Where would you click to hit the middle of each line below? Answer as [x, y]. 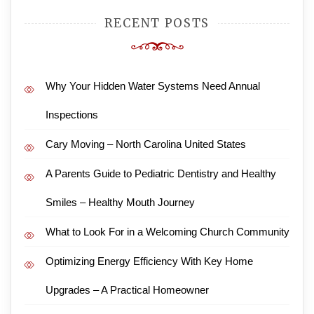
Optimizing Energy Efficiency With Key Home [149, 261]
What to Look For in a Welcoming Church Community [168, 232]
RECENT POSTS [157, 23]
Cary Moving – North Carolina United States [146, 144]
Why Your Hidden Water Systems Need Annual [153, 86]
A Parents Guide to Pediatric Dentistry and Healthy [161, 173]
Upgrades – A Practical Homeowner [127, 290]
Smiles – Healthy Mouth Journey [120, 202]
